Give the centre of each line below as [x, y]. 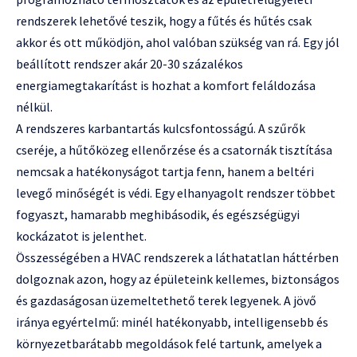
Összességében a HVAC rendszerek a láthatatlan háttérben [177, 257]
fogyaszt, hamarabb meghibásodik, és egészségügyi [158, 214]
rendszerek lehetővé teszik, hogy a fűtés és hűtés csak [164, 20]
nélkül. [34, 106]
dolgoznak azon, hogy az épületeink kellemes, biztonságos [178, 279]
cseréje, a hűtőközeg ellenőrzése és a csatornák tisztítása [174, 149]
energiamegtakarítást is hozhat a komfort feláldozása [166, 85]
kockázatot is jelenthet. [81, 235]
